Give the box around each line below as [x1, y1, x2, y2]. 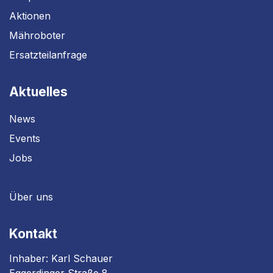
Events [9, 132, 40, 144]
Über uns [9, 191, 53, 203]
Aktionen [9, 10, 51, 22]
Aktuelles [9, 84, 68, 99]
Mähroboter [9, 29, 65, 41]
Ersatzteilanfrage [9, 49, 87, 61]
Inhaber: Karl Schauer [9, 252, 113, 264]
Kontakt [9, 226, 57, 241]
